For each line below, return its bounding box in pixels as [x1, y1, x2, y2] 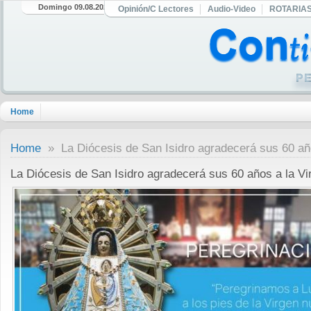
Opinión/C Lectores [118, 4, 194, 14]
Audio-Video [208, 4, 255, 14]
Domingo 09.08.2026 [38, 3, 112, 11]
